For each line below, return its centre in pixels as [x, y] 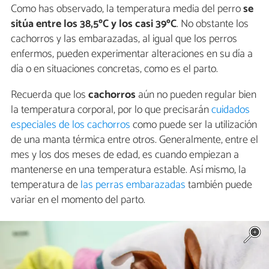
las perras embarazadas [133, 185]
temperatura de [46, 185]
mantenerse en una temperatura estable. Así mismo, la [128, 170]
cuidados [231, 110]
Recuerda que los [50, 95]
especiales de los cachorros [71, 125]
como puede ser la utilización [194, 125]
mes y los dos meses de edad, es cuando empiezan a [125, 155]
